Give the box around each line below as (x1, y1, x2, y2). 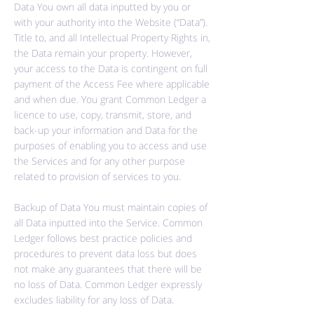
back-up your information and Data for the (14, 123, 198, 137)
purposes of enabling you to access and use (14, 139, 207, 152)
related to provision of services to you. (14, 170, 181, 183)
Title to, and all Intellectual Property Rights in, (14, 31, 210, 44)
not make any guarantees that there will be (14, 262, 202, 275)
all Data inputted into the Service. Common (14, 216, 203, 229)
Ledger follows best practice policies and (14, 231, 192, 245)
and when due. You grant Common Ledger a (14, 93, 206, 106)
